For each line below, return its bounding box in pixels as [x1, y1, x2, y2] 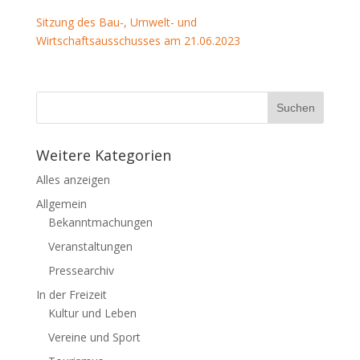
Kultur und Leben [47, 305, 137, 321]
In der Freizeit [35, 287, 107, 302]
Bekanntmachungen [47, 215, 153, 230]
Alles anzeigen [35, 172, 110, 187]
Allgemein [35, 196, 87, 211]
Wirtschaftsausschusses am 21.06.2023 [35, 33, 240, 48]
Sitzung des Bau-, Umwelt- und [35, 14, 197, 30]
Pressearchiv [47, 263, 114, 278]
